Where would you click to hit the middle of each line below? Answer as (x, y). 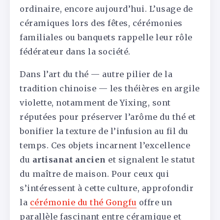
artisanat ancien (69, 159)
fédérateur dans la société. (75, 52)
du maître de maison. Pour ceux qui (94, 174)
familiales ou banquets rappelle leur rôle (106, 38)
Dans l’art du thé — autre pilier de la (96, 74)
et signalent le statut (150, 159)
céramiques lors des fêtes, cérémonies (101, 23)
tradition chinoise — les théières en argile (110, 88)
